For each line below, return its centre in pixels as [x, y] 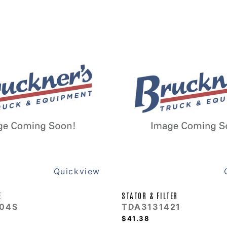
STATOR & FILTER [149, 196]
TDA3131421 [151, 207]
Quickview [77, 172]
